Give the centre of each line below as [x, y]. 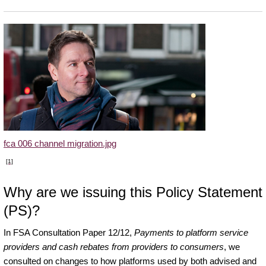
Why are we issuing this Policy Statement [133, 192]
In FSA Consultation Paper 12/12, [69, 232]
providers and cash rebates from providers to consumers [114, 246]
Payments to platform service [191, 232]
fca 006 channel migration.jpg [60, 143]
